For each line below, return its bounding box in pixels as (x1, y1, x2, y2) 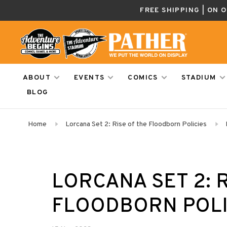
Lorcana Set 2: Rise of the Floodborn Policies (65, 120, 207, 129)
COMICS (128, 73, 158, 82)
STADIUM (181, 73, 216, 82)
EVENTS (74, 73, 105, 82)
